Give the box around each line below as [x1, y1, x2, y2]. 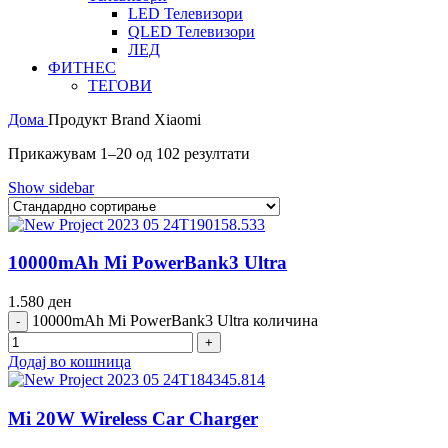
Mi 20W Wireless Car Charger [8, 407, 258, 429]
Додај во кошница [8, 353, 131, 370]
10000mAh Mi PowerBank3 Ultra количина [32, 312, 318, 329]
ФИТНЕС [48, 58, 116, 76]
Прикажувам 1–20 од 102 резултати [8, 144, 250, 162]
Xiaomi [154, 110, 201, 128]
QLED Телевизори [128, 22, 255, 40]
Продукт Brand [48, 110, 154, 128]
